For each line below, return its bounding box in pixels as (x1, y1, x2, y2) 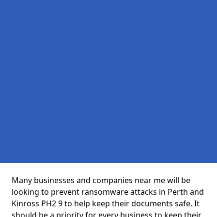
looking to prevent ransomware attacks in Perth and (12, 186, 204, 197)
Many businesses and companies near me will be (12, 175, 190, 186)
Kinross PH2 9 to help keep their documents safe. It (12, 198, 200, 209)
